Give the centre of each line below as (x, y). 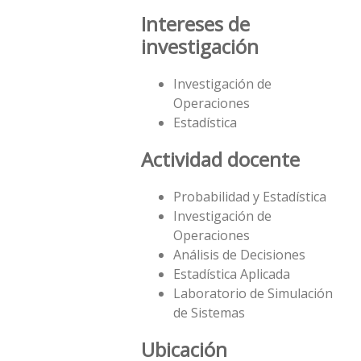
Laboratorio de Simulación (253, 294)
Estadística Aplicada (232, 274)
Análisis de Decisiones (239, 255)
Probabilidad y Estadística (250, 197)
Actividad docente (220, 160)
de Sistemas (209, 313)
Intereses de (195, 24)
